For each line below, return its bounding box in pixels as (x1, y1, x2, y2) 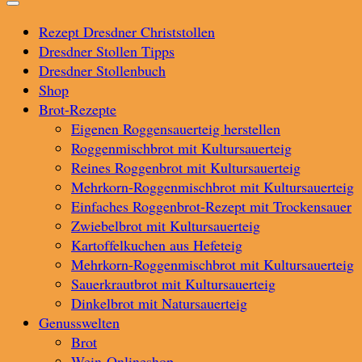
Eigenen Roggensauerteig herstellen (71, 119, 280, 138)
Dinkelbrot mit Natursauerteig (71, 293, 247, 313)
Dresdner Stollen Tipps (39, 41, 175, 61)
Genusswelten (39, 313, 120, 332)
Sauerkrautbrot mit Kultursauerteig (71, 274, 276, 293)
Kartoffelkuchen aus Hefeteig (71, 235, 242, 255)
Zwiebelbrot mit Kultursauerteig (71, 216, 260, 235)
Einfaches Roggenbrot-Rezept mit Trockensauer (71, 196, 351, 216)
